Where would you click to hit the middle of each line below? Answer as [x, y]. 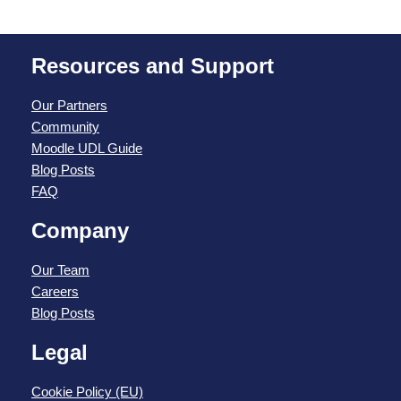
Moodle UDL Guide [87, 148]
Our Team [60, 269]
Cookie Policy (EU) [87, 391]
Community [65, 126]
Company [80, 230]
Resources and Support [153, 65]
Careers [55, 291]
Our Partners [69, 105]
